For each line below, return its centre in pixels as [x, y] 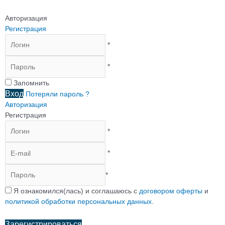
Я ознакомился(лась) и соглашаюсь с [75, 191]
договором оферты [171, 191]
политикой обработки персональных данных [78, 202]
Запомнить [31, 83]
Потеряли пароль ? [58, 94]
